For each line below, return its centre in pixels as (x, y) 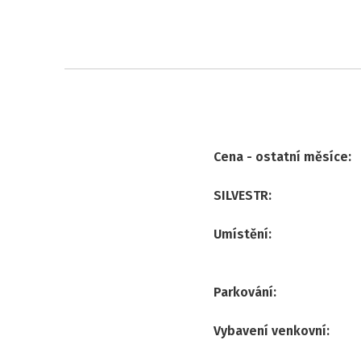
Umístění (241, 234)
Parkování (243, 292)
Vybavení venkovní (270, 330)
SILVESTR (241, 195)
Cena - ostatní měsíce (281, 156)
